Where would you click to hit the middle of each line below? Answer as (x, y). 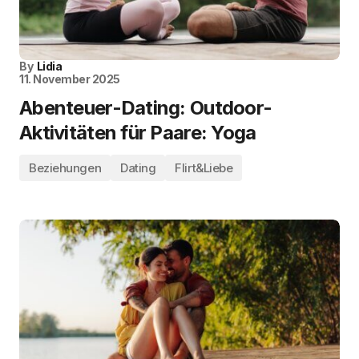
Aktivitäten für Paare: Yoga (138, 133)
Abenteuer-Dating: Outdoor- (146, 108)
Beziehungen (65, 168)
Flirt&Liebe (204, 168)
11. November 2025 (70, 79)
